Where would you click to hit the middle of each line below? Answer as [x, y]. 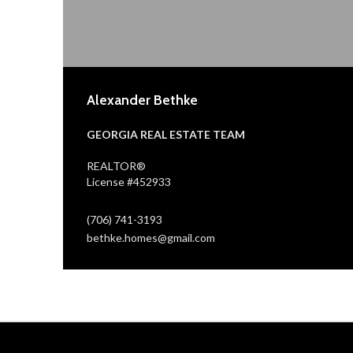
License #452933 [129, 181]
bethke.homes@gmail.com [151, 237]
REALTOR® [116, 165]
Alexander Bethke [142, 100]
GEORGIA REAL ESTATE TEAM [166, 134]
